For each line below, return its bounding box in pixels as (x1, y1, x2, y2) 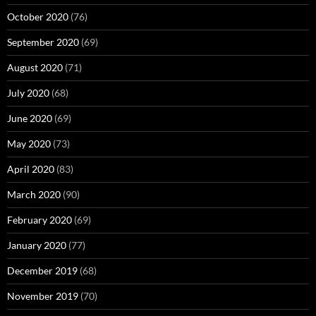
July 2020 (7, 87, 49, 99)
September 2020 (7, 36, 79, 48)
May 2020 (7, 138, 51, 150)
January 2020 (7, 239, 66, 251)
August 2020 (7, 61, 63, 73)
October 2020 (7, 11, 68, 23)
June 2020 (7, 112, 52, 124)
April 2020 (7, 163, 54, 175)
